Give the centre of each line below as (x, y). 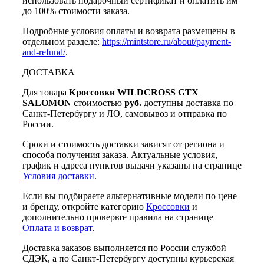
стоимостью (98, 103)
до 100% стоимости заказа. (76, 11)
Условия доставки (58, 176)
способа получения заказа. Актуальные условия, (120, 155)
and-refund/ (44, 52)
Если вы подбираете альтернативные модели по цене (130, 196)
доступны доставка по (187, 103)
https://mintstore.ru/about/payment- (166, 42)
